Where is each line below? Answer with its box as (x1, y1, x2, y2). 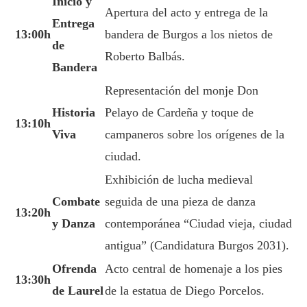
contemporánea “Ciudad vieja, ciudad (105, 217, 292, 231)
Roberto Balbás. (105, 49, 185, 64)
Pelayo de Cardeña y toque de (105, 106, 254, 120)
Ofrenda (52, 262, 97, 276)
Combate (52, 195, 100, 209)
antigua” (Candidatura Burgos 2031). (105, 238, 289, 253)
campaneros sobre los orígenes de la (105, 127, 284, 142)
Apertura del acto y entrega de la (105, 5, 268, 20)
